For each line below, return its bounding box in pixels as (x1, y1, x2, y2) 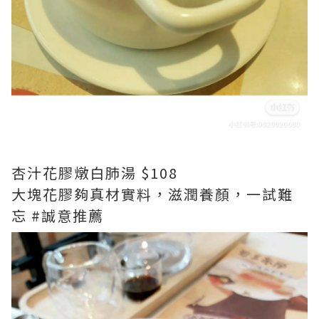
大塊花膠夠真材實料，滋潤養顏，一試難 (11, 184, 293, 205)
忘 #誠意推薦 (11, 205, 104, 226)
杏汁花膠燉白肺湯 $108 (11, 162, 178, 184)
